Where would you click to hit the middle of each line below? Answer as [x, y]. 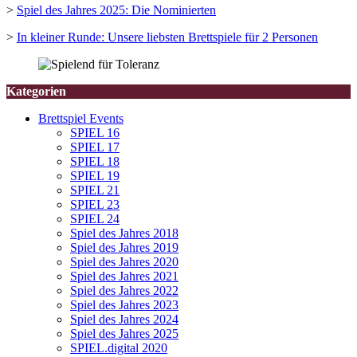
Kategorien [36, 92]
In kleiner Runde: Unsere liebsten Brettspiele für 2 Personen [167, 37]
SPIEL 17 [95, 147]
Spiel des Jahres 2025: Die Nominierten [116, 10]
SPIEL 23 [95, 205]
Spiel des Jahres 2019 [124, 248]
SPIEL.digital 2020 [119, 348]
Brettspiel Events [81, 119]
